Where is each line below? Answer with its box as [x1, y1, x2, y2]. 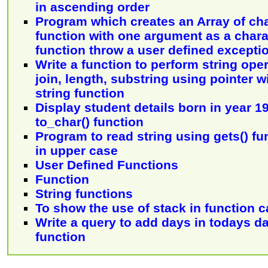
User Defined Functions [35, 157, 178, 172]
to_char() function [35, 114, 144, 129]
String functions [35, 186, 133, 200]
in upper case [35, 143, 118, 157]
